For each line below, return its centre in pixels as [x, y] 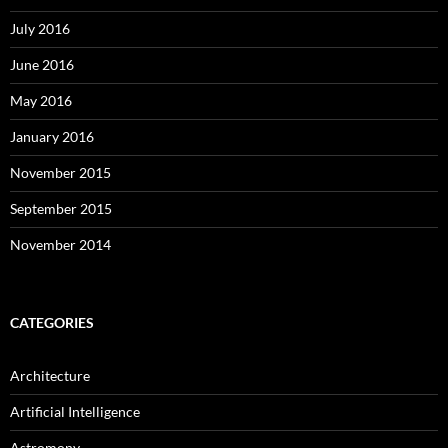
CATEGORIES [52, 323]
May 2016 [41, 101]
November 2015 [60, 173]
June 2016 [42, 65]
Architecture [50, 376]
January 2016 [52, 137]
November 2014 [60, 245]
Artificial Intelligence [75, 412]
